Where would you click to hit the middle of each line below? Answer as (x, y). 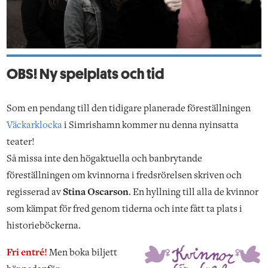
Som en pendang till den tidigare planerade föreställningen (129, 109)
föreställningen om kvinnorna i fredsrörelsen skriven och (124, 176)
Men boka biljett (83, 253)
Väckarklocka (35, 126)
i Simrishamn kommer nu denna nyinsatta (151, 126)
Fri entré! (27, 253)
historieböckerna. (44, 226)
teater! (21, 143)
